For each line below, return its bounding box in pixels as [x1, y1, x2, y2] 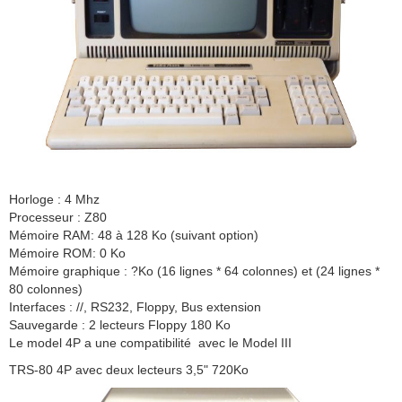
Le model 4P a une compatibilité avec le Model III [9, 335, 292, 350]
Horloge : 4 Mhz [9, 191, 100, 206]
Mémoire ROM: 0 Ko [9, 245, 126, 260]
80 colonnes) [9, 281, 83, 296]
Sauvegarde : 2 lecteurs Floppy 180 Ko [9, 317, 231, 332]
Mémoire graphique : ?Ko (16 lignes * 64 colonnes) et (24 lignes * [9, 263, 380, 278]
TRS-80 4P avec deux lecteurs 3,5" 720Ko [9, 362, 249, 377]
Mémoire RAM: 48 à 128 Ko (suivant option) [9, 227, 258, 242]
